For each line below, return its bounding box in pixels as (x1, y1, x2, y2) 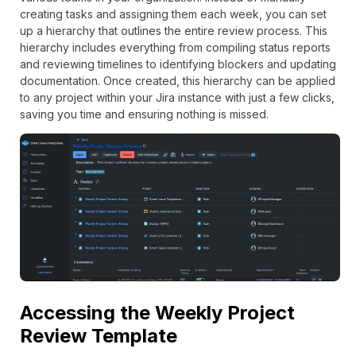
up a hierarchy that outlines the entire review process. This (20, 23, 327, 37)
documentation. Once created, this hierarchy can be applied (20, 73, 335, 87)
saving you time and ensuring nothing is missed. (20, 106, 269, 121)
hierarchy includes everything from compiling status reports (20, 40, 331, 54)
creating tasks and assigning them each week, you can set (20, 6, 327, 21)
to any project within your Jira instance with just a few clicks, (20, 90, 335, 104)
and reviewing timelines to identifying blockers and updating (20, 56, 336, 71)
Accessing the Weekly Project (20, 300, 295, 324)
